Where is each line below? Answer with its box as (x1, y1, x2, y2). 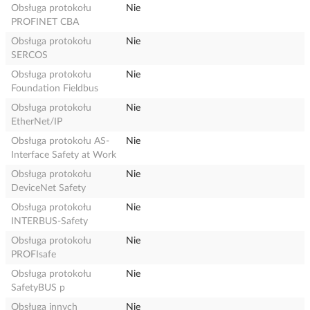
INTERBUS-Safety (11, 217, 88, 226)
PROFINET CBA (11, 17, 79, 27)
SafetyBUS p (11, 283, 65, 293)
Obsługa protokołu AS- (11, 136, 109, 146)
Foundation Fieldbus (11, 84, 98, 93)
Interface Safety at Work (11, 150, 116, 160)
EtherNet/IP (11, 117, 62, 127)
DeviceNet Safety (11, 183, 86, 193)
